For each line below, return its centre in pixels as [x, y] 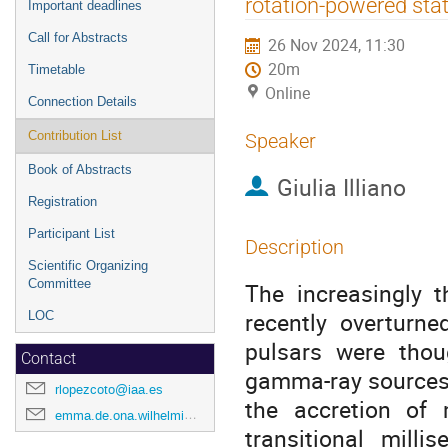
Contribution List [75, 135]
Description [294, 247]
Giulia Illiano [341, 187]
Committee [59, 283]
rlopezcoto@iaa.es [109, 389]
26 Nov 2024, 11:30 [337, 45]
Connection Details [82, 101]
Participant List [71, 233]
